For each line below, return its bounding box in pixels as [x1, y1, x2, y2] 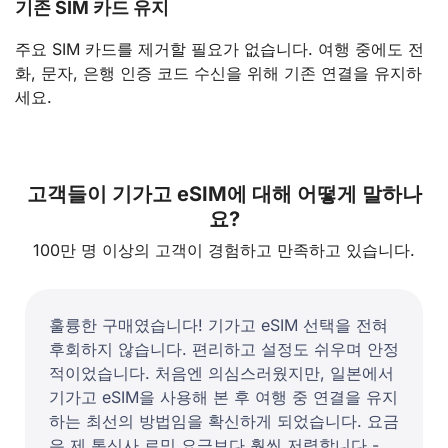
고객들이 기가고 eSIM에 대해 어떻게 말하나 [26, 182, 422, 207]
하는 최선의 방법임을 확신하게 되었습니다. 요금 [49, 411, 399, 432]
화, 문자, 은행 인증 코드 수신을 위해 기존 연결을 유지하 [15, 62, 422, 83]
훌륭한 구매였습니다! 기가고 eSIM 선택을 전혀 [49, 315, 388, 336]
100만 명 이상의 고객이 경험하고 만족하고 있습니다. [33, 240, 415, 261]
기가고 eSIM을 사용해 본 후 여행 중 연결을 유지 [49, 387, 398, 408]
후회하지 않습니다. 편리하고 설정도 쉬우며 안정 [49, 339, 399, 360]
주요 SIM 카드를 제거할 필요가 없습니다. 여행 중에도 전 [15, 38, 424, 59]
